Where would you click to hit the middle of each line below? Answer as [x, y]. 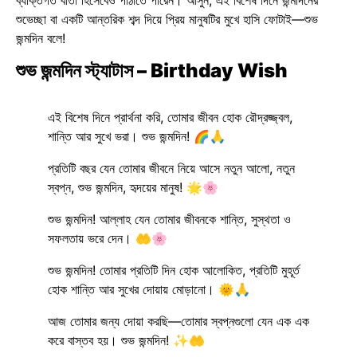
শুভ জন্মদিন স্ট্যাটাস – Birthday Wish [152, 70]
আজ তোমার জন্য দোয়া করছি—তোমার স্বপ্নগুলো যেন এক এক [178, 321]
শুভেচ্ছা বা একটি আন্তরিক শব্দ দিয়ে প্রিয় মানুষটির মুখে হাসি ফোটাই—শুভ [167, 20]
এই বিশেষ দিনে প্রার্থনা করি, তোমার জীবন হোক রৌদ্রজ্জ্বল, [170, 117]
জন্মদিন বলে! [41, 39]
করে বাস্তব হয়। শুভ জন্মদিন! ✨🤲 [126, 340]
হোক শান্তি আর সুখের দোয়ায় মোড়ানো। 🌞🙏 [149, 289]
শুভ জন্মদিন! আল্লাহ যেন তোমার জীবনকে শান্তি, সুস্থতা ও [169, 219]
